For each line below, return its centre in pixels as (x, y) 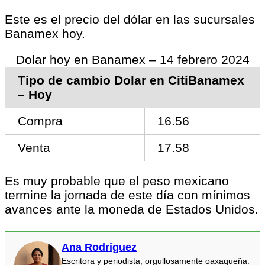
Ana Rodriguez (99, 248)
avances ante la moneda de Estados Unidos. (132, 209)
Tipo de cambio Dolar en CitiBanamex (131, 80)
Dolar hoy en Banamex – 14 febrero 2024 (132, 60)
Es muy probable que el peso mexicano (117, 181)
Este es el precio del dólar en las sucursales (130, 19)
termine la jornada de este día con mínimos (127, 195)
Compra (40, 121)
